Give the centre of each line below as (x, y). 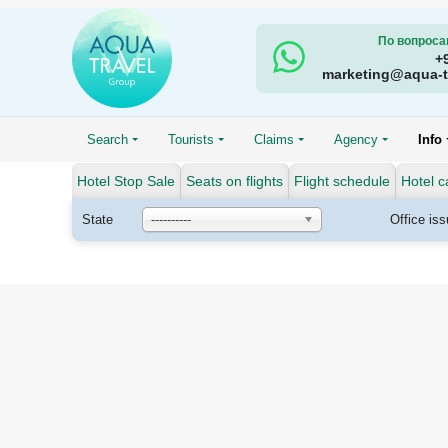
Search (108, 139)
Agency (356, 139)
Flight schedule (342, 181)
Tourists (191, 139)
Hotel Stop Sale (126, 181)
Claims (274, 139)
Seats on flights (234, 181)
